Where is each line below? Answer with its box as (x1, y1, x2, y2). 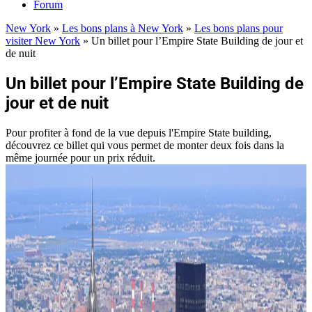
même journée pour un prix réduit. (6, 151, 155, 164)
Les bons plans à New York (62, 22, 183, 35)
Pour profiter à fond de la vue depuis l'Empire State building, (6, 126, 272, 139)
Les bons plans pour (194, 22, 283, 35)
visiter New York (6, 35, 80, 47)
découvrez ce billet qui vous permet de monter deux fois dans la (6, 139, 284, 151)
